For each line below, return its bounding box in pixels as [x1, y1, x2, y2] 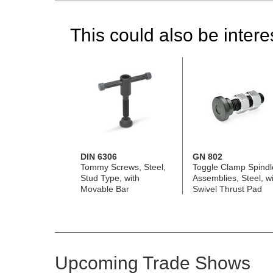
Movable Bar [80, 183, 129, 194]
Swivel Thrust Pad [192, 183, 262, 194]
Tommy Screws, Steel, [80, 161, 166, 172]
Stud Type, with [80, 172, 140, 183]
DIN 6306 [80, 151, 117, 161]
